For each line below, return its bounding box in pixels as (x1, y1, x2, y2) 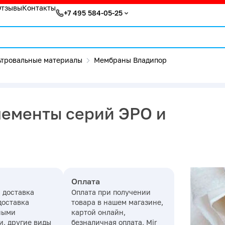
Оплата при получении (71, 187, 151, 196)
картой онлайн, (71, 207, 126, 216)
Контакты (22, 4, 56, 13)
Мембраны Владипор (94, 56, 167, 65)
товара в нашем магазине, (71, 197, 163, 206)
